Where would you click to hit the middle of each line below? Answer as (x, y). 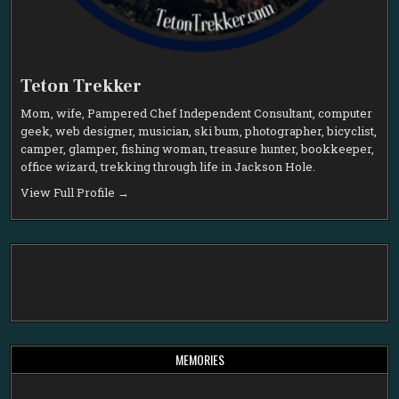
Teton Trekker (81, 87)
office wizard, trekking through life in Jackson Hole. (168, 167)
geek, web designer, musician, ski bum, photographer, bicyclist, (199, 131)
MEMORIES (199, 359)
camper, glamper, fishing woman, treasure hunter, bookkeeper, (198, 149)
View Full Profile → (75, 193)
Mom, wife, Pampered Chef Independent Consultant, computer (197, 114)
